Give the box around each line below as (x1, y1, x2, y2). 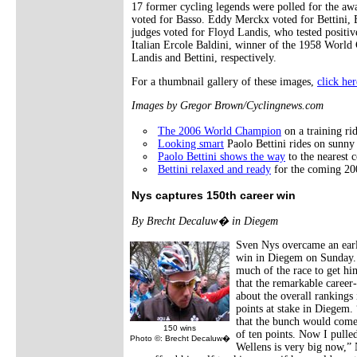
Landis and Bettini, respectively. (131, 51, 277, 64)
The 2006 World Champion (158, 124, 281, 137)
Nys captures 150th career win (131, 188, 296, 202)
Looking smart (158, 137, 224, 150)
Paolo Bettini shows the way (158, 150, 285, 163)
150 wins (163, 323, 196, 332)
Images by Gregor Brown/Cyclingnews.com (131, 99, 324, 112)
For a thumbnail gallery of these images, (131, 75, 317, 88)
